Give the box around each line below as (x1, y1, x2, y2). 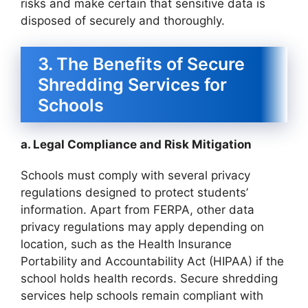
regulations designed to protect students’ (21, 186, 248, 200)
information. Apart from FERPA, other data (21, 203, 254, 217)
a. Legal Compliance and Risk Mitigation (21, 137, 252, 152)
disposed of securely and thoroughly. (21, 13, 225, 27)
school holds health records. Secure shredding (21, 272, 278, 286)
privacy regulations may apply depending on (21, 220, 264, 234)
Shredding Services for (38, 74, 227, 96)
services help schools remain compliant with (21, 289, 263, 303)
